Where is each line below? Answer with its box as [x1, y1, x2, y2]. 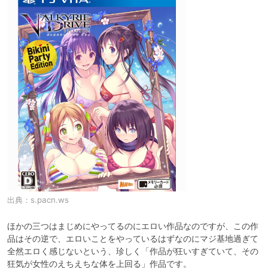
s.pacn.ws [31, 194, 69, 205]
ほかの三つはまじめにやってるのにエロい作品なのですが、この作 [7, 220, 258, 231]
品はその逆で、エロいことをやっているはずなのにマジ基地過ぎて [7, 233, 258, 243]
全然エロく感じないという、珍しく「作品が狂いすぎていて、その [7, 245, 258, 256]
